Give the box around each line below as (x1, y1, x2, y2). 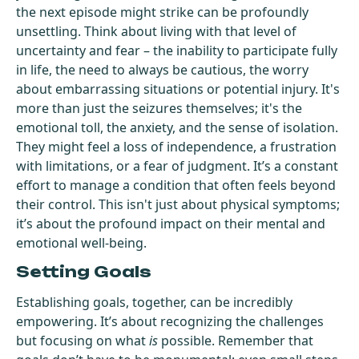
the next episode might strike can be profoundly (16, 2, 309, 21)
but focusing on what (16, 331, 149, 349)
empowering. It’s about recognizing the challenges (16, 312, 324, 330)
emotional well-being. (16, 233, 147, 252)
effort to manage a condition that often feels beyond (16, 175, 336, 194)
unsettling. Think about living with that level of (16, 22, 296, 40)
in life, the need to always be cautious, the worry (16, 60, 309, 79)
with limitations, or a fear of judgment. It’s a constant (16, 156, 338, 175)
